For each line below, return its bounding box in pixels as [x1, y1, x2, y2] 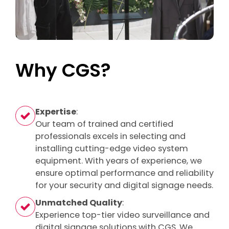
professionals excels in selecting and [35, 130, 186, 143]
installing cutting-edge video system [35, 143, 188, 155]
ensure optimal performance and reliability [35, 167, 214, 179]
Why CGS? [15, 57, 111, 84]
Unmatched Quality [35, 197, 122, 209]
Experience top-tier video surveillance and [35, 209, 210, 221]
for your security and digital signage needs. [35, 179, 213, 192]
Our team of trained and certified [35, 118, 173, 130]
